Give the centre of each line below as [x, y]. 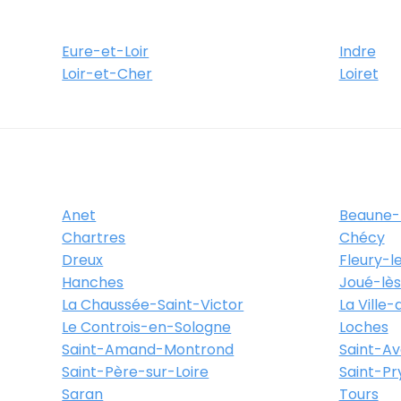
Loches [363, 327]
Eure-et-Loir [106, 51]
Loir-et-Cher [107, 74]
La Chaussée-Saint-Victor [153, 305]
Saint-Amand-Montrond [148, 350]
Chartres [94, 238]
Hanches [93, 282]
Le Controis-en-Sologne [147, 327]
